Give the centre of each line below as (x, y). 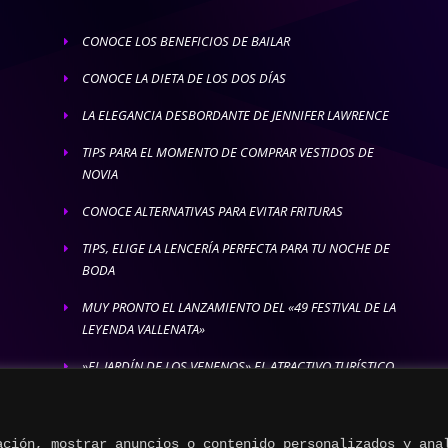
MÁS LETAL (111, 387)
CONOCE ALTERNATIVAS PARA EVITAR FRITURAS (212, 210)
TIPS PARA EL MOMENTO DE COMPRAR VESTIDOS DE (227, 151)
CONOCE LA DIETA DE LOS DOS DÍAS (183, 77)
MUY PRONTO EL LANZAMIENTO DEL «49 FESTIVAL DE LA (238, 306)
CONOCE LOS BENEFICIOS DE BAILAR (185, 40)
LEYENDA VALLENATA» (143, 328)
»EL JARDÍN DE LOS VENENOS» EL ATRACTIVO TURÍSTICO (237, 365)
